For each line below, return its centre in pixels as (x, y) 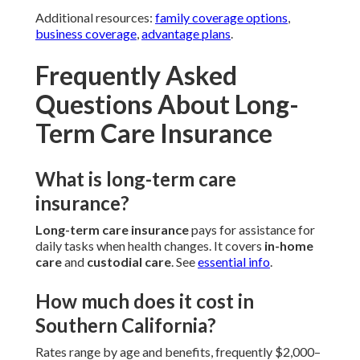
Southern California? (126, 325)
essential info (234, 262)
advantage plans (186, 34)
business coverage (86, 34)
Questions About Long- (167, 104)
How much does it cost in (145, 301)
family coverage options (221, 18)
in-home (289, 246)
